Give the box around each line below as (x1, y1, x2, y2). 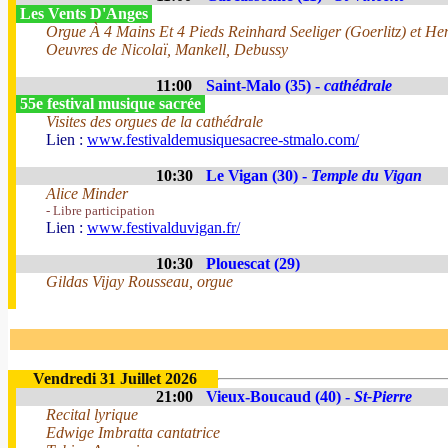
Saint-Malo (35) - (206, 77, 324, 94)
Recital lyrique (46, 406, 138, 423)
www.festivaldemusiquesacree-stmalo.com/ (87, 131, 359, 148)
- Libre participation (46, 203, 155, 218)
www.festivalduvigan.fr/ (87, 219, 240, 236)
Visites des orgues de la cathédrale (46, 113, 263, 130)
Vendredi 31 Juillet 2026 (33, 370, 197, 387)
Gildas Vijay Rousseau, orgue (46, 273, 233, 290)
